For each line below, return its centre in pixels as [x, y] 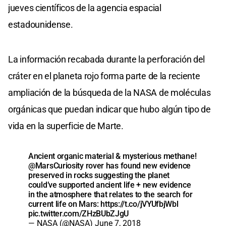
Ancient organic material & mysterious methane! [112, 156]
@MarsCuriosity [56, 165]
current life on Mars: [65, 204]
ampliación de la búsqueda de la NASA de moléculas [109, 92]
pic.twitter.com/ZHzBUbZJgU [79, 213]
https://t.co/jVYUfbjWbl [139, 204]
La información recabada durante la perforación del [107, 59]
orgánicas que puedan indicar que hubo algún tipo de [109, 109]
